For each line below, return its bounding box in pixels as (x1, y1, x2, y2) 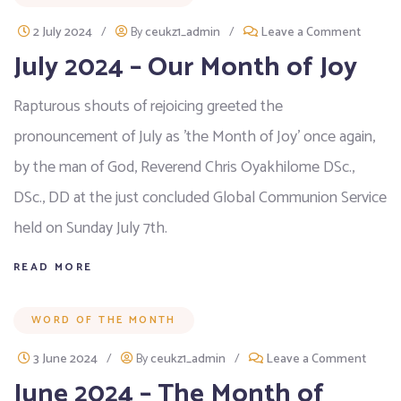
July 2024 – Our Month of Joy (13, 45, 357, 90)
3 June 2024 (33, 348, 98, 370)
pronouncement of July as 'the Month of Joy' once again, (13, 123, 375, 150)
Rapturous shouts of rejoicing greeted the (13, 92, 283, 120)
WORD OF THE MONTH (31, 311, 176, 328)
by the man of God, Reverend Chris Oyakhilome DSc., (13, 153, 354, 181)
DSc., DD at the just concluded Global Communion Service (13, 183, 387, 211)
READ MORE (13, 258, 93, 276)
